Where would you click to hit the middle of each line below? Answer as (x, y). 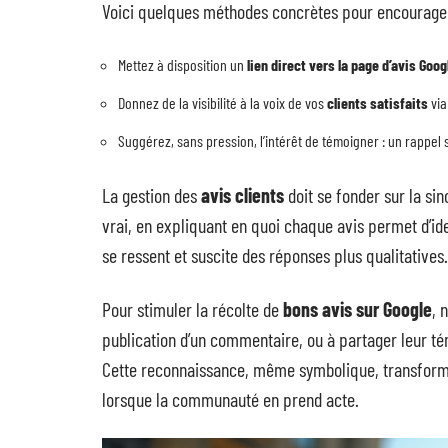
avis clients (242, 195)
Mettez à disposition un (182, 64)
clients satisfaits (377, 102)
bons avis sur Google (357, 309)
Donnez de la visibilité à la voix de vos (222, 102)
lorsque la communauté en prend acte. (230, 399)
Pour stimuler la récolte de (192, 309)
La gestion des (151, 195)
